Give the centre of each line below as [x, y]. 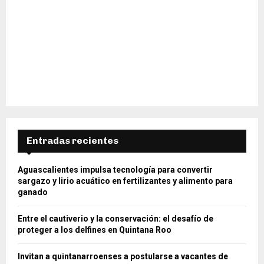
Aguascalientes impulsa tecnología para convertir [115, 170]
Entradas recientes [72, 141]
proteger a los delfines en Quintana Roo [95, 230]
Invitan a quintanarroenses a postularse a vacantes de [123, 257]
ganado [33, 192]
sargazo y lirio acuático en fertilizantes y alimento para [125, 181]
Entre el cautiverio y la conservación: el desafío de [115, 219]
